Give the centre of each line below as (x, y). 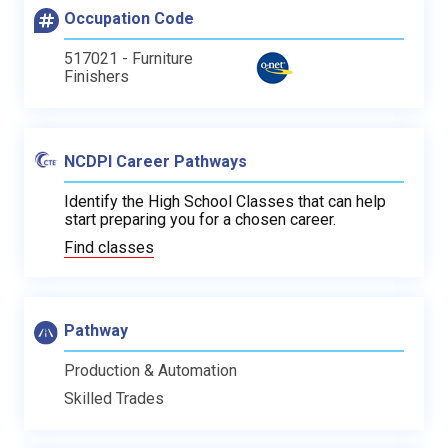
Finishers (96, 76)
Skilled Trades (114, 398)
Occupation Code (129, 18)
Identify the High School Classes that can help (225, 201)
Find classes (109, 247)
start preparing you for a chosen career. (200, 219)
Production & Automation (150, 370)
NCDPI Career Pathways (155, 161)
